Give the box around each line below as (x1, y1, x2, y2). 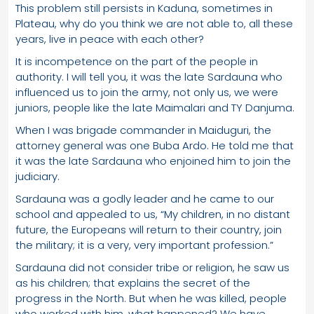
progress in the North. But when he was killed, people (15, 290, 287, 306)
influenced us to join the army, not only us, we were (15, 84, 278, 100)
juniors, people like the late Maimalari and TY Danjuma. (15, 100, 294, 115)
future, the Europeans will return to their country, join (15, 221, 282, 237)
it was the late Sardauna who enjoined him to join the (15, 153, 291, 168)
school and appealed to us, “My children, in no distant (15, 206, 290, 221)
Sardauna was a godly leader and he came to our (15, 191, 274, 206)
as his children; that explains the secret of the (15, 275, 250, 290)
